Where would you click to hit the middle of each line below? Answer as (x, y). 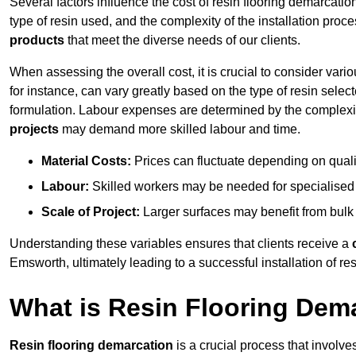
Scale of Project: (91, 212)
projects (34, 130)
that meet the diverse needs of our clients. (182, 41)
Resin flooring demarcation (91, 346)
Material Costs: (86, 161)
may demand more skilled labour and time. (180, 130)
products (37, 41)
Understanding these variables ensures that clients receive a (181, 244)
